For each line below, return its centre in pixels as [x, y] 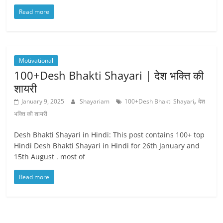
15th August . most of [50, 157]
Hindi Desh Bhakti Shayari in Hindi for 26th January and [107, 146]
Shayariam [96, 101]
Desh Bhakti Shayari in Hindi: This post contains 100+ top [110, 135]
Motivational [36, 60]
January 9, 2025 [43, 101]
